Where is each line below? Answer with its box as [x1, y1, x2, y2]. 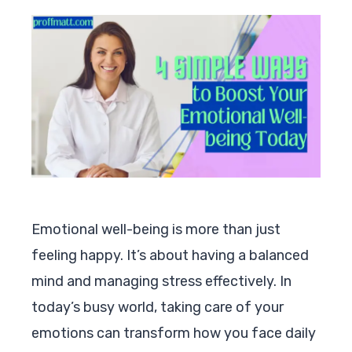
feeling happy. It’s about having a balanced [31, 246, 309, 264]
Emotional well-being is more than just [31, 220, 280, 238]
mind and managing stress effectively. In [31, 272, 291, 290]
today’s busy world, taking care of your [31, 298, 284, 316]
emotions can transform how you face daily [31, 324, 316, 342]
